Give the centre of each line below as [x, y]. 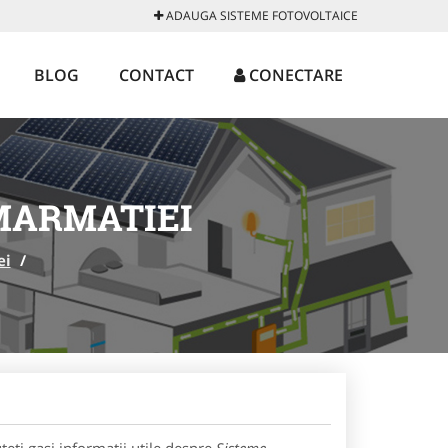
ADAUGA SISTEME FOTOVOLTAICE [260, 15]
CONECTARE [294, 75]
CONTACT [156, 75]
